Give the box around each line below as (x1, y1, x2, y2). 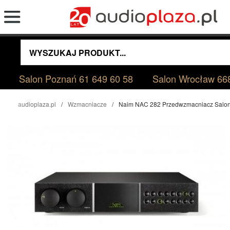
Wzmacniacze (68, 100, 107, 108)
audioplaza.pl (18, 100, 56, 108)
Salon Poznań (19, 72, 80, 85)
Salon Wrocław (152, 72, 217, 85)
